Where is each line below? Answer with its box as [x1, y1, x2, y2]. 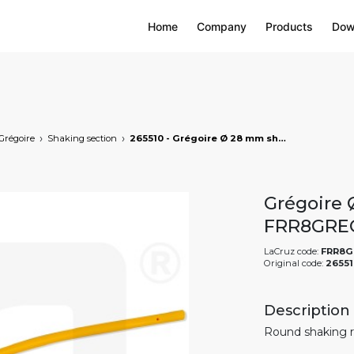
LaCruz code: [264, 246, 321, 257]
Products [265, 19, 313, 33]
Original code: [264, 258, 326, 269]
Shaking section [47, 133, 117, 144]
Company [197, 19, 247, 33]
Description [264, 301, 350, 319]
